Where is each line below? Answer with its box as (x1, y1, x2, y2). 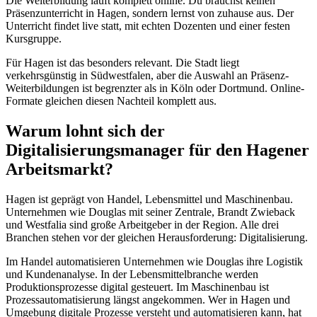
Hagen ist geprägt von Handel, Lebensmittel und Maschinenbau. (6, 192, 293, 205)
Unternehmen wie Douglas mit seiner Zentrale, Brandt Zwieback (6, 205, 295, 218)
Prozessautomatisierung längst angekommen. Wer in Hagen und (6, 293, 290, 306)
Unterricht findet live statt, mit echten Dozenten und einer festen (6, 20, 290, 33)
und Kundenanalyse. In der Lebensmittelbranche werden (6, 267, 258, 280)
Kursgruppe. (6, 33, 62, 45)
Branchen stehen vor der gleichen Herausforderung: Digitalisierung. (6, 231, 308, 243)
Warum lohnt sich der (6, 121, 165, 140)
